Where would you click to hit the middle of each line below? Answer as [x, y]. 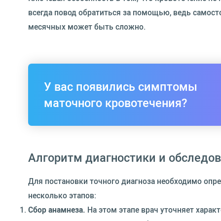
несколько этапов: [62, 195]
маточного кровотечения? [115, 103]
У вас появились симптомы [121, 86]
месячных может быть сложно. [87, 27]
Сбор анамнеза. [57, 210]
